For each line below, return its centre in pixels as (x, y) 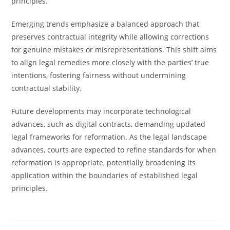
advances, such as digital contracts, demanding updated (109, 124)
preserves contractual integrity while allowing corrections (110, 37)
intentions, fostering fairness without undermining (99, 75)
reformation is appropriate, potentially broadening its (104, 162)
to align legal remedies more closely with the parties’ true (110, 62)
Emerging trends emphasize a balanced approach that (106, 24)
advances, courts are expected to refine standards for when (114, 150)
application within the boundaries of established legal (105, 175)
